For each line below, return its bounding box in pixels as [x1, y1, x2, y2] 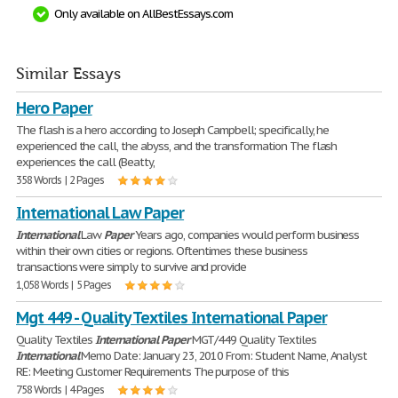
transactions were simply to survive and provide [16, 259, 247, 275]
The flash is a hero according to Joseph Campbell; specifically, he [16, 123, 330, 138]
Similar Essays [16, 65, 121, 84]
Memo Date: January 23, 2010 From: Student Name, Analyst [78, 348, 368, 363]
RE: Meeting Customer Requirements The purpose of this [16, 364, 289, 379]
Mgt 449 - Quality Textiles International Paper [16, 307, 328, 328]
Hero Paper [16, 98, 92, 118]
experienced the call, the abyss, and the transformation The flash [16, 139, 338, 154]
